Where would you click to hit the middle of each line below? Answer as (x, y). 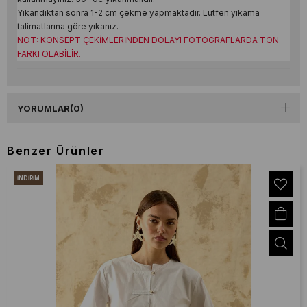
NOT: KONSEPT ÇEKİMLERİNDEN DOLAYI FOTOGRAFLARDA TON (148, 40)
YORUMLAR (44, 108)
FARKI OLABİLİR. (49, 53)
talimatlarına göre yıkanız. (68, 26)
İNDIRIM (29, 178)
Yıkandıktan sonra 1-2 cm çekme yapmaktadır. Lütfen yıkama (138, 12)
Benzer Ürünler (56, 150)
